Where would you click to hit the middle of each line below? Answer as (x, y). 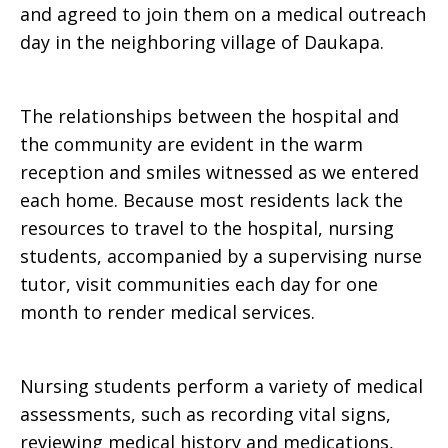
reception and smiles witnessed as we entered (219, 172)
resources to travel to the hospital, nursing (207, 228)
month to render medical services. (167, 312)
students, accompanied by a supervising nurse (221, 256)
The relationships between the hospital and (209, 116)
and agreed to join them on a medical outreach (223, 14)
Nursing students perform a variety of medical (221, 386)
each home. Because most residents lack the (211, 200)
